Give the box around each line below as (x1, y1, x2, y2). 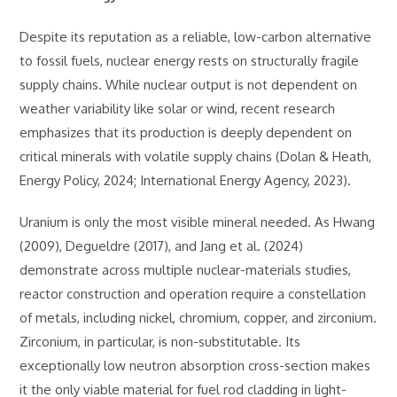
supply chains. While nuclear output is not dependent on (19, 76, 358, 93)
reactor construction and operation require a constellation (19, 285, 367, 302)
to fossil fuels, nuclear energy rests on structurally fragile (19, 52, 360, 69)
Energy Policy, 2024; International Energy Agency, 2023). (19, 172, 352, 189)
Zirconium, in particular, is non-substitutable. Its (19, 333, 301, 350)
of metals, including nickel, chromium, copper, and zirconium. (19, 309, 378, 326)
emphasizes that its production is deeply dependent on (19, 124, 353, 141)
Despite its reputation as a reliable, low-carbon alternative (19, 28, 372, 45)
